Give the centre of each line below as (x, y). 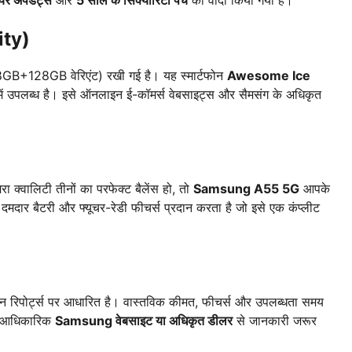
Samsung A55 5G (246, 189)
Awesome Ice (269, 76)
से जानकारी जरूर (275, 321)
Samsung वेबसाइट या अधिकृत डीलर (144, 321)
